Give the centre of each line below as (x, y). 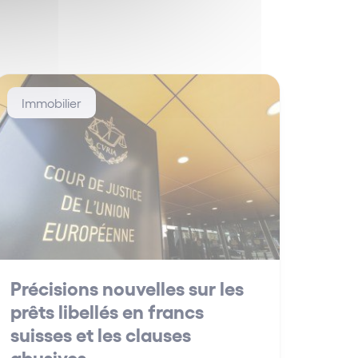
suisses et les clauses (100, 334)
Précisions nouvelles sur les (127, 288)
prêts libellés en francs (107, 311)
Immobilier (51, 103)
